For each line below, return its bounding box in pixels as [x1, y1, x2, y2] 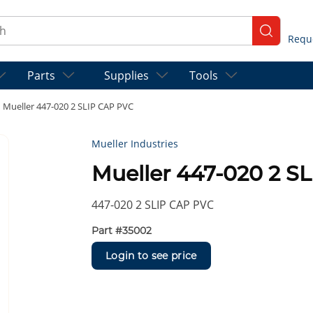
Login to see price [105, 249, 197, 262]
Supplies [104, 68, 149, 83]
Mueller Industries [92, 137, 179, 151]
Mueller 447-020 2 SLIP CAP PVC [3, 100, 133, 112]
